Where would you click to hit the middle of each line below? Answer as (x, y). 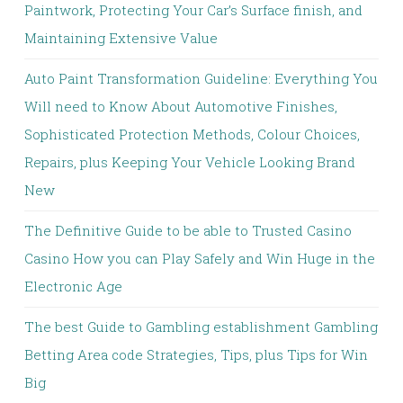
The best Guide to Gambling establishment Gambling (201, 327)
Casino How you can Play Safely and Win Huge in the (200, 258)
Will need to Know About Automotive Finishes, (181, 106)
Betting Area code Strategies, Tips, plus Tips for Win (196, 354)
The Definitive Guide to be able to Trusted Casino (188, 230)
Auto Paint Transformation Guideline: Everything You (201, 78)
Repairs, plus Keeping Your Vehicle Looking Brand (190, 162)
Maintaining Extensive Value (121, 38)
